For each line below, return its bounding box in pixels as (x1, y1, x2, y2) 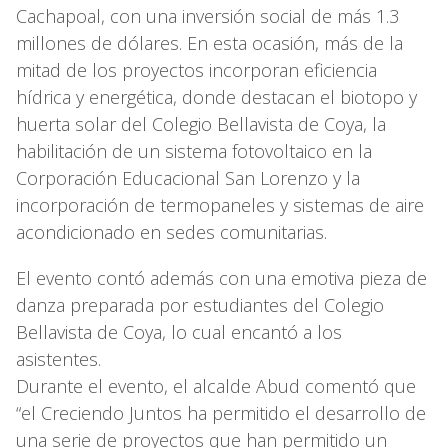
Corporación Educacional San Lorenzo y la (16, 165, 360, 190)
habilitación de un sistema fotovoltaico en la (16, 138, 372, 163)
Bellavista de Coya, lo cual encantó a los (16, 319, 342, 344)
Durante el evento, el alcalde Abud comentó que (16, 373, 416, 398)
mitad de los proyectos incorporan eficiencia (16, 57, 377, 82)
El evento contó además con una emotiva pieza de (16, 265, 427, 290)
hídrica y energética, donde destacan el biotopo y (16, 84, 417, 109)
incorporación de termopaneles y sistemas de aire (16, 192, 424, 217)
